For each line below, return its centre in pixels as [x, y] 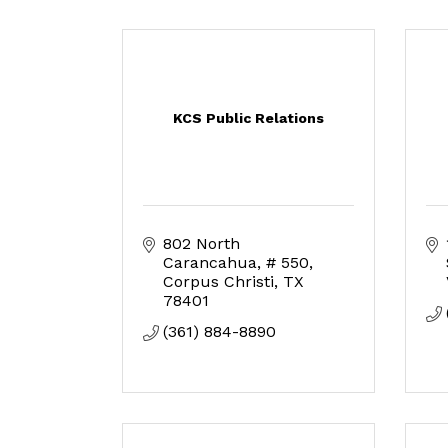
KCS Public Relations [248, 118]
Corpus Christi [218, 281]
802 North [201, 243]
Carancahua [210, 262]
